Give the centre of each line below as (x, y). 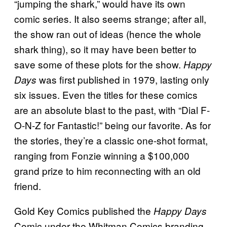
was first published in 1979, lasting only (124, 80)
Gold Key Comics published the (84, 211)
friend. (28, 186)
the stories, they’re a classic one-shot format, (111, 140)
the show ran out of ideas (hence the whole (108, 34)
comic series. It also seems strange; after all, (110, 19)
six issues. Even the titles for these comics (106, 95)
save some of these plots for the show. (99, 64)
